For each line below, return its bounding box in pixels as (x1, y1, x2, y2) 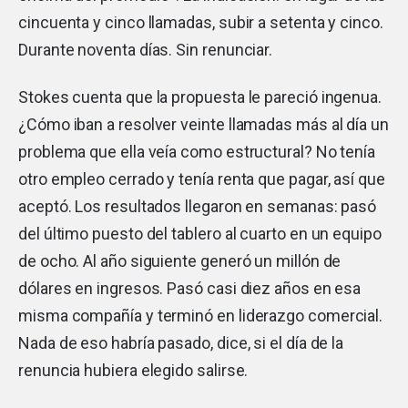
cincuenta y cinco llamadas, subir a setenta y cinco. (18, 12, 383, 32)
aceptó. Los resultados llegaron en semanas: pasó (18, 196, 377, 216)
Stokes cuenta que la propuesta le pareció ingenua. (18, 87, 382, 107)
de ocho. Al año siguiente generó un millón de (18, 250, 342, 270)
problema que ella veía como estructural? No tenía (18, 141, 376, 161)
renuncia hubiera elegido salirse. (18, 360, 249, 380)
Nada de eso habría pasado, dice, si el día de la (18, 332, 344, 352)
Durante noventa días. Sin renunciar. (18, 39, 273, 59)
